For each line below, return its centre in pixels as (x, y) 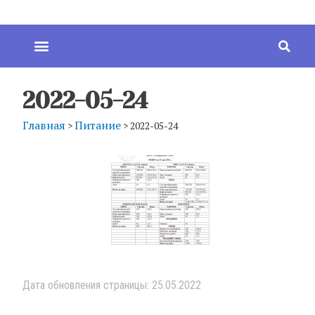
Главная (44, 125)
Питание (98, 125)
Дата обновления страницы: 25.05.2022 (112, 285)
